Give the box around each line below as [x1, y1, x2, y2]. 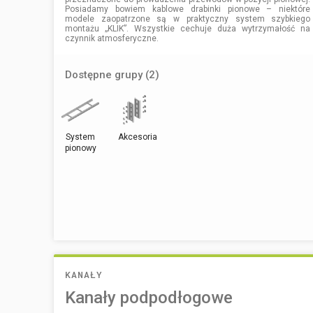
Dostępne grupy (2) [65, 68, 159, 81]
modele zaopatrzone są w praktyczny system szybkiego [65, 13, 311, 24]
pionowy [64, 143, 96, 153]
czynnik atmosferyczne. [65, 33, 159, 43]
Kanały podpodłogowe [65, 287, 233, 307]
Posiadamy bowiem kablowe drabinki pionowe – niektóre [65, 3, 311, 14]
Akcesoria [117, 131, 157, 142]
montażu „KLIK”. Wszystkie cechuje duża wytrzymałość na [65, 23, 311, 34]
